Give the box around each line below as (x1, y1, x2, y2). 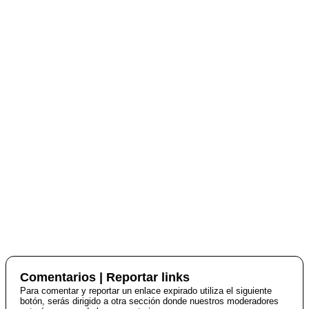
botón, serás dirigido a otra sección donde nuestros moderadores (20, 296, 279, 307)
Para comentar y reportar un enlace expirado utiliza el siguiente (20, 286, 272, 297)
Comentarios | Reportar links (20, 270, 190, 285)
